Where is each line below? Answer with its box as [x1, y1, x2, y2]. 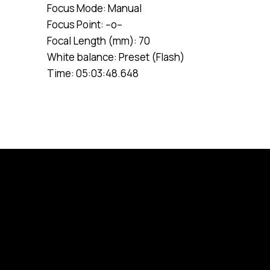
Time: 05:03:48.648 [47, 66, 139, 80]
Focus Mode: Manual [47, 1, 142, 15]
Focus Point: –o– [47, 17, 122, 31]
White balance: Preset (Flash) [47, 50, 184, 64]
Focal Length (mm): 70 [47, 34, 150, 48]
